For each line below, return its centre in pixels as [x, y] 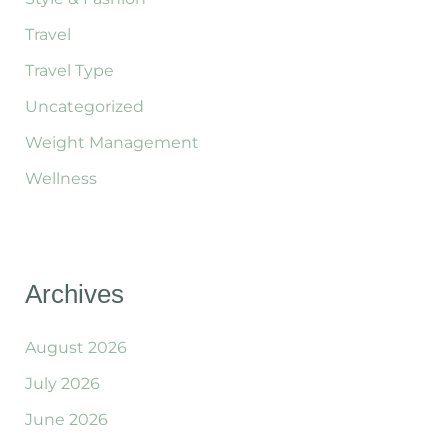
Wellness [60, 179]
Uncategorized [84, 107]
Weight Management [111, 143]
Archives [74, 294]
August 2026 [75, 348]
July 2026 [62, 384]
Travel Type [69, 71]
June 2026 [66, 420]
